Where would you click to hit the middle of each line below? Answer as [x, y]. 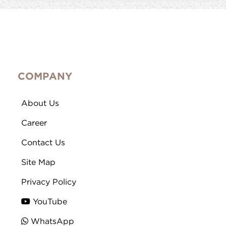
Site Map [38, 163]
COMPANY [45, 77]
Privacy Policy [49, 183]
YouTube [49, 202]
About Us [40, 104]
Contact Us [43, 143]
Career [34, 124]
